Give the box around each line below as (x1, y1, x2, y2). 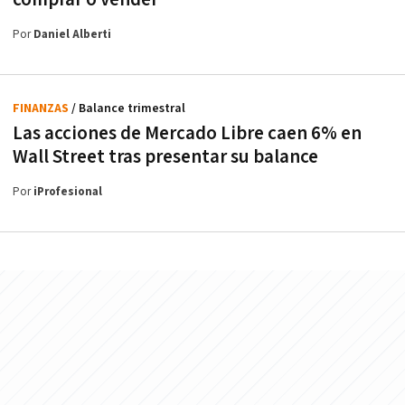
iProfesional (33, 184, 102, 200)
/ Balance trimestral (71, 99, 185, 117)
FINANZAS (13, 99, 71, 117)
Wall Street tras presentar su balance (13, 144, 318, 169)
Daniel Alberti (33, 26, 111, 42)
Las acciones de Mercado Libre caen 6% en (13, 120, 362, 146)
